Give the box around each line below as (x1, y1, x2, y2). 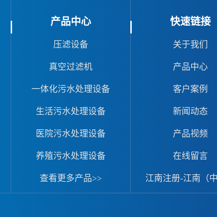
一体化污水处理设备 (31, 84, 110, 94)
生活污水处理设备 (35, 106, 106, 116)
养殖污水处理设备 (35, 151, 106, 161)
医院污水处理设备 (35, 128, 106, 139)
